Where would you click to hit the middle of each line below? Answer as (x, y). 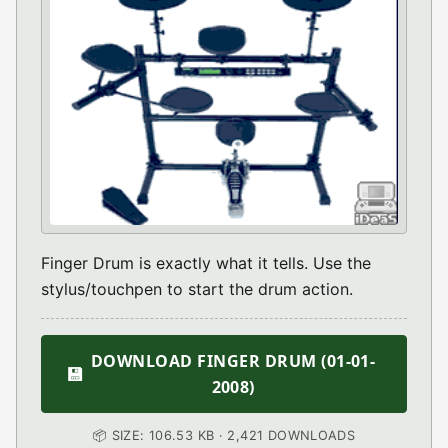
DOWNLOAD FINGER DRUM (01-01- (233, 361)
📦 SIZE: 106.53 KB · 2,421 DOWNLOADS (224, 435)
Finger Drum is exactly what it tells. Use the (206, 263)
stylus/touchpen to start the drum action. (197, 289)
